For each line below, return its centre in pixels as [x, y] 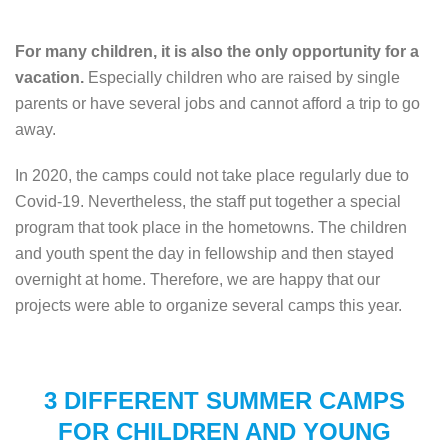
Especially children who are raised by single [242, 77]
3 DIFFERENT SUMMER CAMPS [224, 400]
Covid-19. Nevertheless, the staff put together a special [208, 201]
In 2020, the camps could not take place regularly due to [212, 175]
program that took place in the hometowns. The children [211, 227]
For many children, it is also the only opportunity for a [217, 51]
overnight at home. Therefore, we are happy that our [197, 279]
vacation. [49, 77]
